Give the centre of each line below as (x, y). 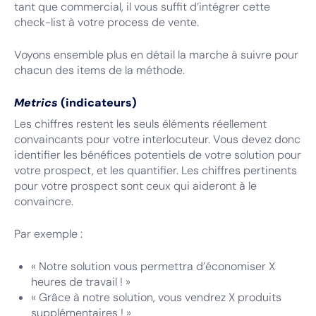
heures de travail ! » (81, 282)
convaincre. (44, 201)
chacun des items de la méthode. (99, 70)
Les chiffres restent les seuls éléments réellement (140, 124)
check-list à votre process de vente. (107, 22)
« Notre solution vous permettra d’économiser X (153, 266)
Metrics (36, 103)
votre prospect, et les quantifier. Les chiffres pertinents (156, 170)
